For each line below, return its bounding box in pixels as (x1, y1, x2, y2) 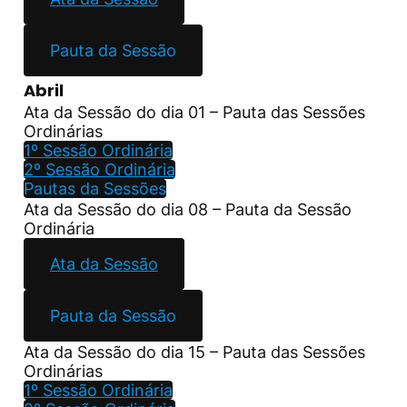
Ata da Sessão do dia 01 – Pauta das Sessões (24, 102, 365, 122)
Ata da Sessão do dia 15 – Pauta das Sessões (24, 342, 365, 362)
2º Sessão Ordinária (24, 159, 175, 179)
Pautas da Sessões (24, 178, 166, 198)
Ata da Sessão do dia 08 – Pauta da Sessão (24, 199, 352, 219)
